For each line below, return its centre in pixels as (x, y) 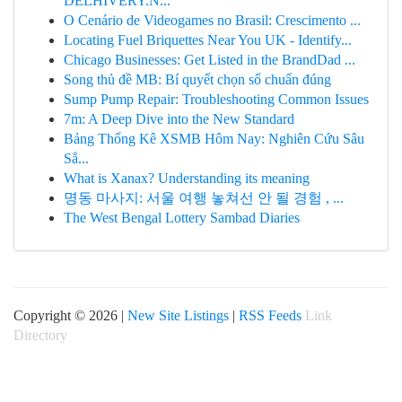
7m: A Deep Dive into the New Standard (179, 119)
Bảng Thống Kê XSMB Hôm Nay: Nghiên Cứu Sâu (214, 139)
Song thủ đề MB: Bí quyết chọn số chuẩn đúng (197, 79)
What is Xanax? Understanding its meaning (187, 178)
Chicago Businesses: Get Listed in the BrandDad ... (210, 60)
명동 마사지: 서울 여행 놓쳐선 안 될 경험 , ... (204, 198)
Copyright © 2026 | (70, 315)
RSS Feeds (270, 315)
